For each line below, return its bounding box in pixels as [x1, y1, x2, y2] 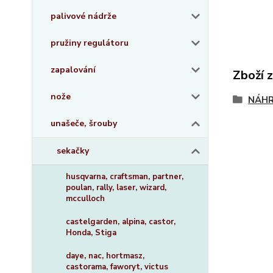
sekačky [57, 145, 89, 157]
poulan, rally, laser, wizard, [66, 182, 166, 193]
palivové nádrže [51, 10, 116, 22]
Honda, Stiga [66, 227, 116, 238]
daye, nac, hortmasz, [66, 250, 144, 261]
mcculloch [66, 193, 105, 204]
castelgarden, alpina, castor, [66, 216, 175, 227]
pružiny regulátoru [51, 37, 129, 49]
